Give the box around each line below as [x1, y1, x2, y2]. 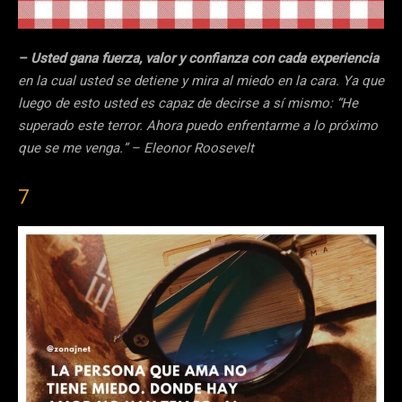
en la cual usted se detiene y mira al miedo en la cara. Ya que [18, 71, 384, 92]
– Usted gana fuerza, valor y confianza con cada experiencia [18, 48, 379, 69]
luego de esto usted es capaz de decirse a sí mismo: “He [18, 93, 358, 114]
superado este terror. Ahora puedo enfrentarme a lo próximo [18, 116, 378, 136]
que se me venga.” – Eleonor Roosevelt [18, 138, 254, 159]
